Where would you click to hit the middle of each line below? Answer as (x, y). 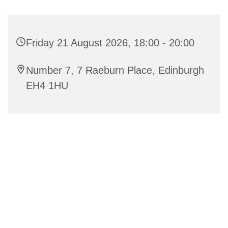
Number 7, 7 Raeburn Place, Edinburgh (115, 70)
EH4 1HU (47, 86)
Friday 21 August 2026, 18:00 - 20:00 (110, 43)
